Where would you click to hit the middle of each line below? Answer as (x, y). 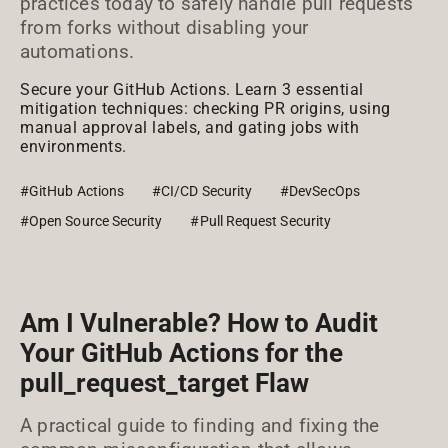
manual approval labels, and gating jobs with (189, 127)
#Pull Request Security (261, 221)
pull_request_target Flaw (164, 383)
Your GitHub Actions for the (181, 353)
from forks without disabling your (164, 27)
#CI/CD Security (202, 191)
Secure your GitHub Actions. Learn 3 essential (192, 89)
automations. (77, 51)
